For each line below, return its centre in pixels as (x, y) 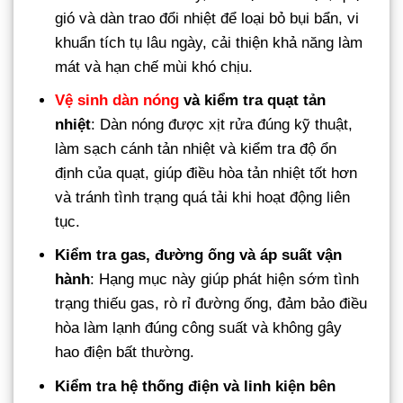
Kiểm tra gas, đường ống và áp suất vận (199, 255)
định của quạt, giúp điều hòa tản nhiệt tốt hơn (206, 174)
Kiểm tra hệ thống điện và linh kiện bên (196, 386)
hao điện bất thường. (125, 353)
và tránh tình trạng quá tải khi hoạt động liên (203, 198)
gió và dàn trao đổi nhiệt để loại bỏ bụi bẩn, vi (207, 19)
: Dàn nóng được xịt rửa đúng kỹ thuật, (222, 125)
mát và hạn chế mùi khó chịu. (154, 67)
